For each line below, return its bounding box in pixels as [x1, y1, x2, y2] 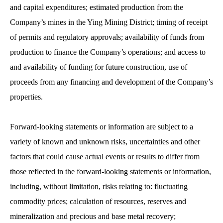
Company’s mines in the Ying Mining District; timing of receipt [10, 17, 208, 26]
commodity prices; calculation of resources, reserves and [10, 197, 186, 206]
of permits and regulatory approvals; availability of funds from [10, 32, 204, 41]
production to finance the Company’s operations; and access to [10, 47, 206, 56]
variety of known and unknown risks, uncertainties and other [10, 137, 200, 146]
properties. [10, 92, 43, 101]
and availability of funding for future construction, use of [10, 62, 187, 71]
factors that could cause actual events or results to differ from [10, 152, 200, 161]
